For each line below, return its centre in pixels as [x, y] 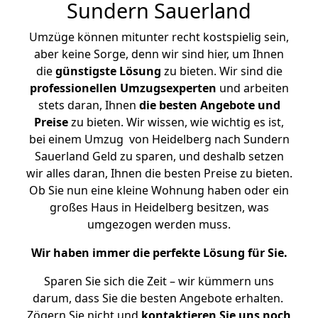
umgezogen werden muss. [159, 224]
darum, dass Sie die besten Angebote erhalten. [159, 298]
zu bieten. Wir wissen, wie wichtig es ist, [176, 122]
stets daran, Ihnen [88, 105]
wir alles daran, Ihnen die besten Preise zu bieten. [159, 173]
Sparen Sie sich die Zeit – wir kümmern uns [159, 281]
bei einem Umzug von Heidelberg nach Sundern [159, 139]
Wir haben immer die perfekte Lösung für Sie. [159, 253]
